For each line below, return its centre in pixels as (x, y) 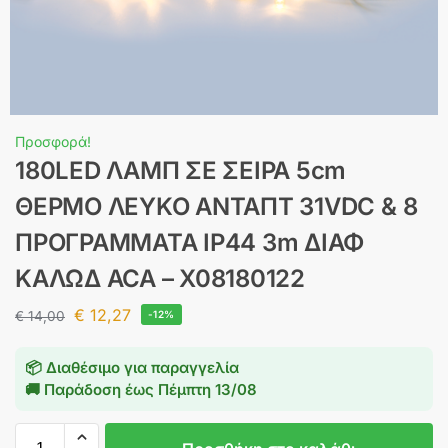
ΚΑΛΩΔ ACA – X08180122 (160, 278)
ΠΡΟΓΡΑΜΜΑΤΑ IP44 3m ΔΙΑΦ (190, 242)
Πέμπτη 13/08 (207, 389)
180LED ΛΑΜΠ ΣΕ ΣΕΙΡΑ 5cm (181, 170)
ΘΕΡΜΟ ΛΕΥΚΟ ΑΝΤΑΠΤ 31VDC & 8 (216, 206)
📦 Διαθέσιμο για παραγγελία (132, 367)
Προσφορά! (53, 141)
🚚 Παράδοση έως (91, 389)
